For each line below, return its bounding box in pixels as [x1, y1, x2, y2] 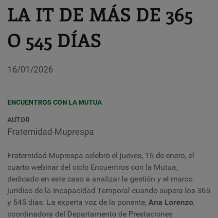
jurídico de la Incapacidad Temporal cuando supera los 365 [7, 186, 210, 195]
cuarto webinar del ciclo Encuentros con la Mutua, [7, 163, 178, 172]
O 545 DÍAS [7, 27, 101, 52]
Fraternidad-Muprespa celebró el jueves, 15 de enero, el [7, 151, 194, 160]
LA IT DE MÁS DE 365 [7, 1, 193, 26]
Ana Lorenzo [148, 198, 193, 207]
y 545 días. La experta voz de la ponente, [7, 198, 148, 207]
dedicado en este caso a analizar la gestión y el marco [7, 174, 193, 183]
